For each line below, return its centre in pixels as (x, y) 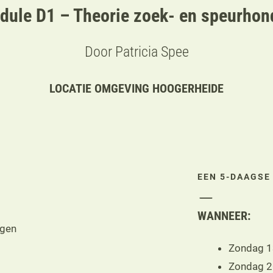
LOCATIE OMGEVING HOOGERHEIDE (136, 88)
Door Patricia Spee (136, 51)
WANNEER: (224, 216)
